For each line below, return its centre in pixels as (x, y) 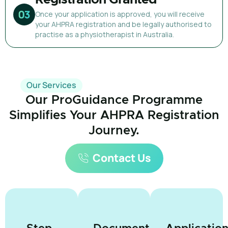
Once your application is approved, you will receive (120, 14)
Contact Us (121, 158)
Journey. (114, 131)
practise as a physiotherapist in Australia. (105, 34)
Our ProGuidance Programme (114, 100)
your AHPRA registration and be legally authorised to (123, 24)
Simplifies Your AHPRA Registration (114, 115)
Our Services (51, 85)
